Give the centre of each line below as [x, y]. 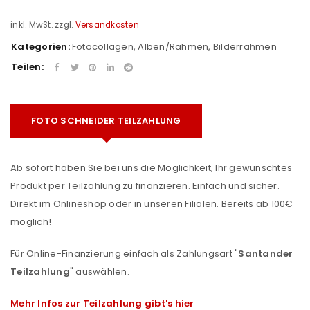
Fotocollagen [102, 47]
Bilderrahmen [245, 47]
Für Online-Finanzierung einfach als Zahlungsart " [125, 254]
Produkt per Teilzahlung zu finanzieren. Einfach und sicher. [145, 186]
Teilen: [27, 67]
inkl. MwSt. [31, 25]
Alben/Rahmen [173, 47]
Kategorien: [40, 47]
